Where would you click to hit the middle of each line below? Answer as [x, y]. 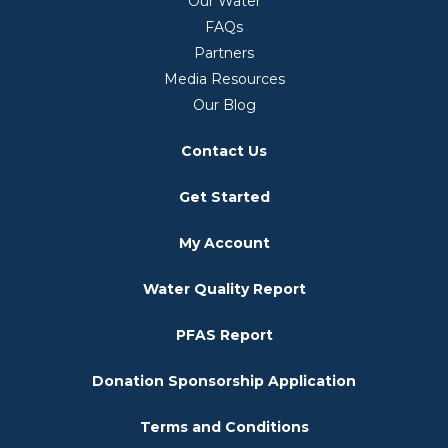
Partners [224, 53]
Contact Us [224, 151]
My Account [224, 243]
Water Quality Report [224, 289]
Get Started [224, 197]
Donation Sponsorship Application [224, 381]
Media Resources [224, 79]
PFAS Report [224, 335]
